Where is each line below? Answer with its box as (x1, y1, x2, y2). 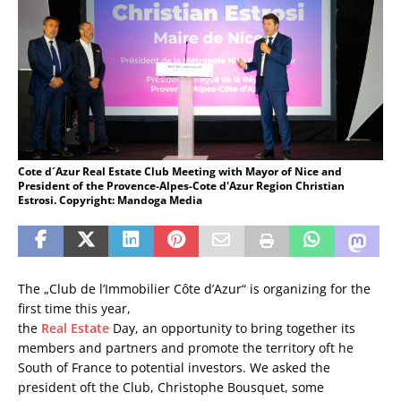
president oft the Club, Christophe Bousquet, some (18, 379, 324, 397)
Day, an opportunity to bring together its (109, 320, 355, 337)
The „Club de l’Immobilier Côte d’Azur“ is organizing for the (18, 280, 371, 298)
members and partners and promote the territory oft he (18, 339, 354, 357)
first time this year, (18, 300, 131, 318)
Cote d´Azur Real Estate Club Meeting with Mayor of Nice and (18, 164, 342, 180)
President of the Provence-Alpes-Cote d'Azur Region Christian (18, 178, 345, 194)
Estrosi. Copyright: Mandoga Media (18, 192, 202, 209)
